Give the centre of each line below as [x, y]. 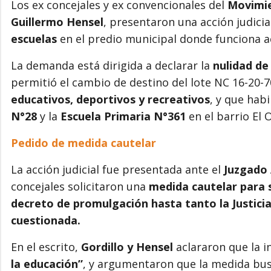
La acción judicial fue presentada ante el [117, 169]
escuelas [34, 38]
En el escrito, [46, 247]
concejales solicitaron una [80, 186]
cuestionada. [46, 220]
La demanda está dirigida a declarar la [112, 65]
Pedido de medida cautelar [83, 142]
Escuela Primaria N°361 [123, 116]
